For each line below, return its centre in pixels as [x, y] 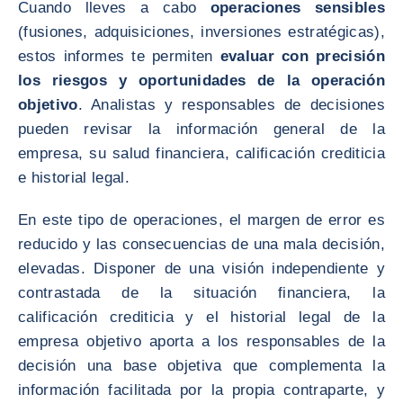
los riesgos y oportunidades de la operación [201, 81]
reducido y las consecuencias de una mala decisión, [201, 244]
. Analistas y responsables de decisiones [231, 105]
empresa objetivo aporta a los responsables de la [201, 341]
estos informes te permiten [119, 56]
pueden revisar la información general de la [201, 129]
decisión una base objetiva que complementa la [201, 366]
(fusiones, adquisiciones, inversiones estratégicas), [201, 32]
